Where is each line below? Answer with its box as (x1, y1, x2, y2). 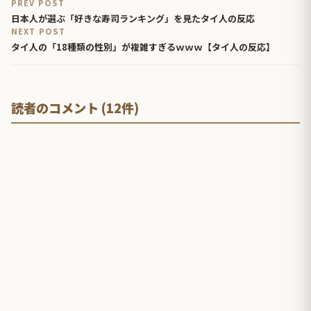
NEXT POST (11, 26, 65, 37)
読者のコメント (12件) (11, 99, 139, 117)
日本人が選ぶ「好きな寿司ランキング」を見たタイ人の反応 (11, 12, 255, 26)
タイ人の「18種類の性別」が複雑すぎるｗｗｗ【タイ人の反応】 (11, 40, 275, 54)
